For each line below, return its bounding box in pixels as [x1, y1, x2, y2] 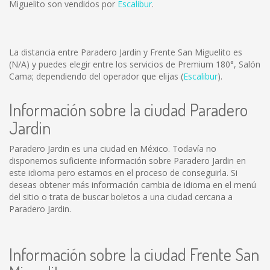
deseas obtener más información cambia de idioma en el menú [9, 179, 256, 190]
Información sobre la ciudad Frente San [9, 243, 259, 265]
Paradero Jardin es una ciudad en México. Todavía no [9, 143, 216, 154]
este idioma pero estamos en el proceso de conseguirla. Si [9, 167, 237, 178]
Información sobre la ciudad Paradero [9, 99, 248, 121]
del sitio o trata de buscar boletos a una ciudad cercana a [9, 191, 233, 202]
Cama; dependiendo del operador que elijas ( [9, 71, 183, 82]
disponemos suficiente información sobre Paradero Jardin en [9, 155, 246, 166]
